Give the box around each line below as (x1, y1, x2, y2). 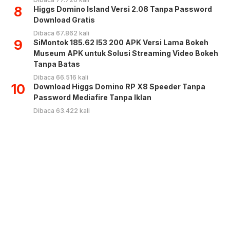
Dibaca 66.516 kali (33, 73, 88, 81)
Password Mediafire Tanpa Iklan (33, 92, 151, 102)
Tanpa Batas (33, 59, 80, 68)
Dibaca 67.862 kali (33, 29, 89, 37)
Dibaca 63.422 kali (33, 106, 90, 114)
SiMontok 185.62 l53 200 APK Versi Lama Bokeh (33, 37, 208, 47)
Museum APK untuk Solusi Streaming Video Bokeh (33, 48, 218, 57)
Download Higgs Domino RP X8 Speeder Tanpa (33, 82, 205, 91)
